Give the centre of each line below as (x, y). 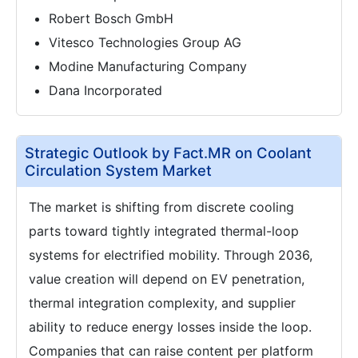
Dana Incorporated (105, 90)
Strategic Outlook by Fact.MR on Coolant (168, 152)
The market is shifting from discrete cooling (161, 207)
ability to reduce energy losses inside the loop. (170, 326)
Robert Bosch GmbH (111, 18)
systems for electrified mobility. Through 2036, (171, 255)
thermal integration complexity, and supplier (162, 302)
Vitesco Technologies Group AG (145, 42)
